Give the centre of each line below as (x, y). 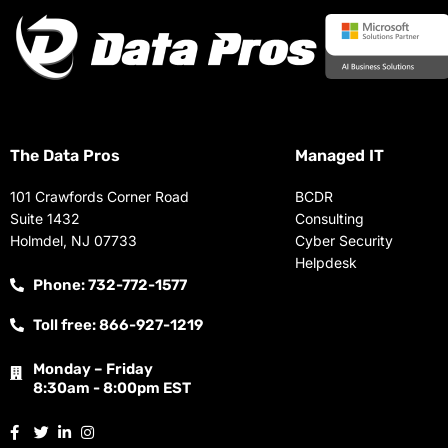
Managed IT (339, 155)
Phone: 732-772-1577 (109, 285)
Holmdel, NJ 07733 (73, 240)
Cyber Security (343, 240)
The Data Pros (65, 155)
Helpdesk (325, 262)
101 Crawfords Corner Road (99, 196)
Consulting (329, 218)
